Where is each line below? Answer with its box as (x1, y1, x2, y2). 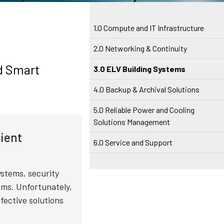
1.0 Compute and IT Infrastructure (93, 23, 204, 32)
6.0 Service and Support (93, 137, 173, 147)
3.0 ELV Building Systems (93, 64, 186, 73)
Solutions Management (93, 117, 170, 126)
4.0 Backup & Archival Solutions (93, 84, 200, 94)
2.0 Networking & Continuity (93, 43, 187, 53)
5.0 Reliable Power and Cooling (93, 105, 195, 114)
